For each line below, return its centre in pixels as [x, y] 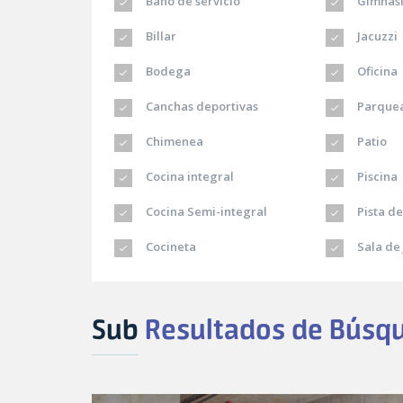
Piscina [376, 177]
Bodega [167, 72]
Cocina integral [188, 177]
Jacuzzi [376, 36]
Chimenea [173, 142]
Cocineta [170, 247]
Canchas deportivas [201, 107]
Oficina [376, 72]
